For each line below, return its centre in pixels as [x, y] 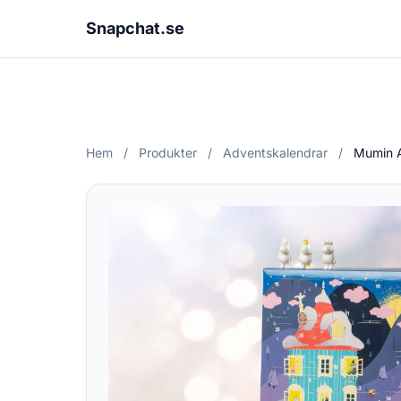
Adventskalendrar [275, 153]
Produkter [168, 153]
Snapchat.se [135, 28]
